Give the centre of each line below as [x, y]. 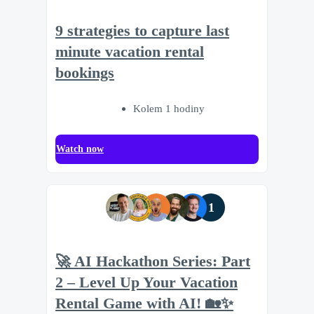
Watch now [80, 149]
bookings [85, 73]
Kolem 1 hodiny [169, 108]
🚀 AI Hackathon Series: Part [153, 262]
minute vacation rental [130, 52]
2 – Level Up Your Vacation [146, 283]
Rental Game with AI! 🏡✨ [144, 304]
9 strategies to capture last [142, 30]
